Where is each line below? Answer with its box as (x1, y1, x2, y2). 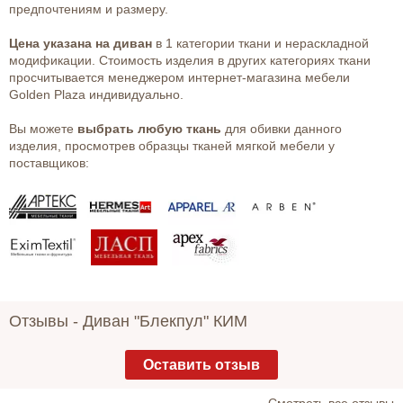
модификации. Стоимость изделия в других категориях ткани (9, 53, 371, 68)
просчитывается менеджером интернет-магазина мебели (9, 70, 350, 85)
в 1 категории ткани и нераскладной (152, 36, 369, 51)
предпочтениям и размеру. (9, 2, 168, 17)
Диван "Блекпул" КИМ (83, 311, 247, 330)
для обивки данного (221, 121, 342, 137)
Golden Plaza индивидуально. (9, 87, 184, 103)
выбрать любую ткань (77, 121, 221, 137)
